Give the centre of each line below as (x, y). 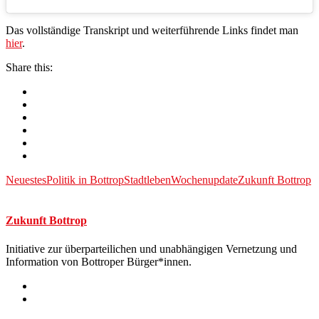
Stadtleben (147, 180)
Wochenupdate (204, 180)
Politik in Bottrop (85, 180)
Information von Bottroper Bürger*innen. (99, 261)
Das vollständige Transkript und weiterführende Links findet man (152, 31)
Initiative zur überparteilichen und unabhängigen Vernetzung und (151, 249)
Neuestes (26, 180)
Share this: (29, 68)
